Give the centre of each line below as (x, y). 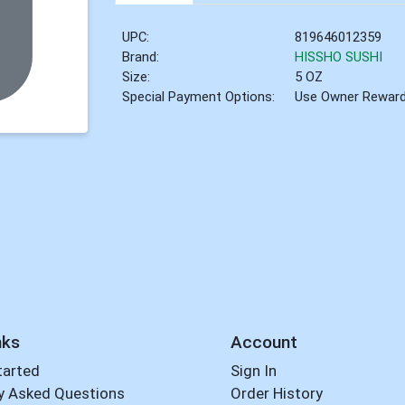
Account (264, 342)
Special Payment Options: (199, 97)
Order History (276, 394)
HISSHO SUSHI (339, 57)
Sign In (253, 371)
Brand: (141, 57)
